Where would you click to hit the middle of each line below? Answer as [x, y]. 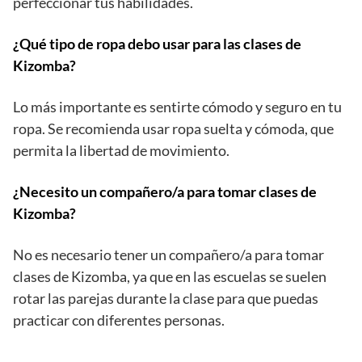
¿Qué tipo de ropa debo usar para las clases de [157, 44]
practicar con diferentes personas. [119, 320]
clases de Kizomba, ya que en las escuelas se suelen [170, 277]
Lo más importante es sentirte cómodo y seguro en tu [177, 107]
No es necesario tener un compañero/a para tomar [168, 255]
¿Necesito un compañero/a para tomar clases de [165, 192]
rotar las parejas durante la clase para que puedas [166, 299]
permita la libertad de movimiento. [121, 151]
